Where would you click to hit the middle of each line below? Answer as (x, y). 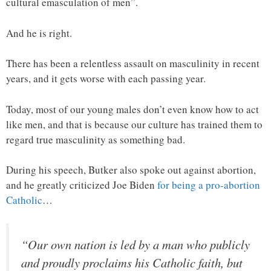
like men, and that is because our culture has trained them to (134, 124)
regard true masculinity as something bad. (96, 139)
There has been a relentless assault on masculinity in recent (133, 64)
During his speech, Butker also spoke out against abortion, (131, 170)
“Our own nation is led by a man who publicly (135, 244)
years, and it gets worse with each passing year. (106, 79)
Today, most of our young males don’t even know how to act (132, 109)
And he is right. (39, 33)
